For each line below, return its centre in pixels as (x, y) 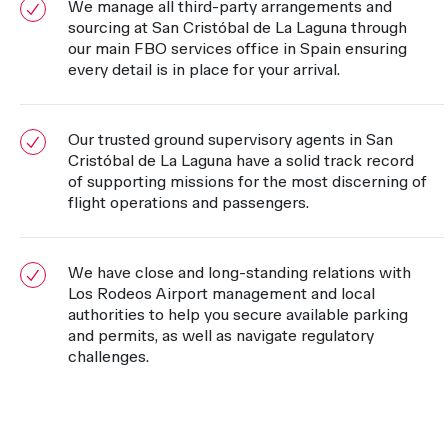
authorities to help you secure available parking (238, 315)
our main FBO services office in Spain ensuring (237, 49)
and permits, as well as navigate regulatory (221, 336)
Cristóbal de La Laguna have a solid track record (241, 161)
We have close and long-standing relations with (239, 273)
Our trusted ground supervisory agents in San (230, 140)
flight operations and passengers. (188, 203)
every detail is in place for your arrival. (204, 70)
